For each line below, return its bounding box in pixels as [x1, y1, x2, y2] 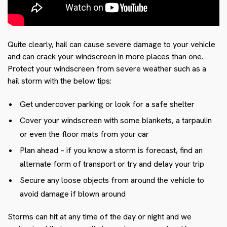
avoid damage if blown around [20, 188, 126, 199]
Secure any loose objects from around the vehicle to [20, 174, 204, 185]
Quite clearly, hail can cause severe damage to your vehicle [8, 39, 215, 50]
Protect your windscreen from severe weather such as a [8, 63, 206, 74]
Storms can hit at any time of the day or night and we [8, 211, 192, 222]
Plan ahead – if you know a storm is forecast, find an [20, 144, 203, 156]
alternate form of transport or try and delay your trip [20, 158, 204, 169]
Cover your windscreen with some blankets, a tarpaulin [20, 115, 212, 126]
